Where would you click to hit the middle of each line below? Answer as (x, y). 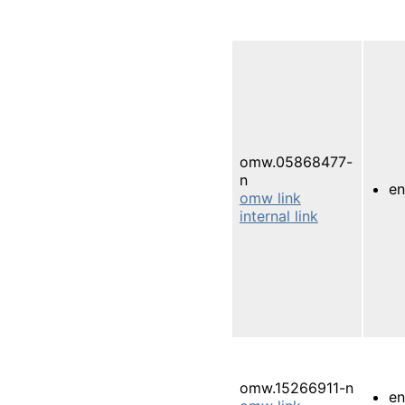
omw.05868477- (296, 161)
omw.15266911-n (296, 387)
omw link (270, 198)
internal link (278, 216)
